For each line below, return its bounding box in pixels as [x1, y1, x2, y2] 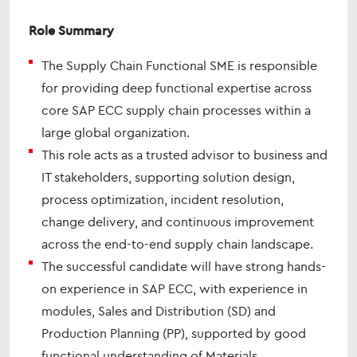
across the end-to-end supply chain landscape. [41, 236, 313, 252]
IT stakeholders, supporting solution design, [41, 169, 295, 185]
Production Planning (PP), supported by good [41, 325, 306, 341]
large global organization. [41, 124, 190, 140]
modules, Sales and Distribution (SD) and [41, 303, 276, 319]
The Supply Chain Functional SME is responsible [41, 57, 317, 73]
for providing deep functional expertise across [41, 80, 312, 96]
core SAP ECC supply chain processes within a [41, 102, 311, 118]
